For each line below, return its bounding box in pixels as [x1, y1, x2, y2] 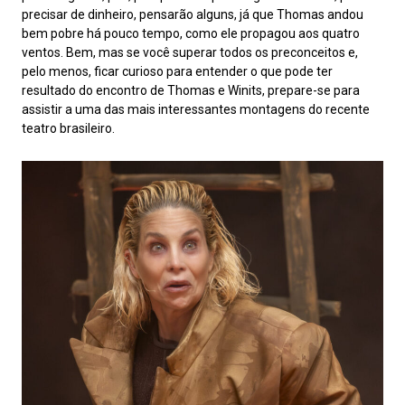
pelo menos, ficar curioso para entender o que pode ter [22, 63, 333, 79]
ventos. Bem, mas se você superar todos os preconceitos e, [22, 44, 358, 60]
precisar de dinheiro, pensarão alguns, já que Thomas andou [22, 6, 363, 22]
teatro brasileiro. [22, 120, 115, 136]
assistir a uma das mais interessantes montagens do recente [22, 101, 370, 117]
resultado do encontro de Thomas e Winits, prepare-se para [22, 82, 360, 98]
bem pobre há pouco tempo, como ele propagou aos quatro [22, 25, 360, 41]
